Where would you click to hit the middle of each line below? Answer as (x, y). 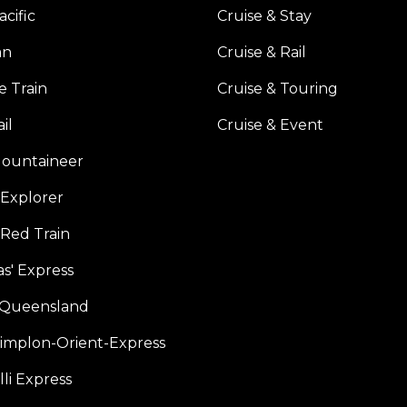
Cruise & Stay (264, 16)
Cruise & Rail (262, 52)
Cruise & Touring (278, 89)
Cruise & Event (270, 125)
